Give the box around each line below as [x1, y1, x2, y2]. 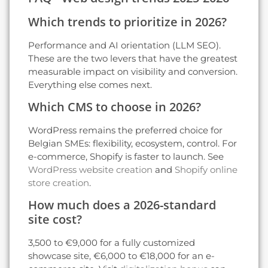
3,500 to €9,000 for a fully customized [28, 237, 195, 249]
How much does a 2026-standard [28, 197, 216, 214]
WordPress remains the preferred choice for [28, 124, 223, 136]
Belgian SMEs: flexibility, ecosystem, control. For [28, 137, 237, 149]
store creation [28, 176, 89, 188]
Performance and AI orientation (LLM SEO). [28, 39, 221, 51]
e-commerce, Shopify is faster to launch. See [28, 150, 224, 162]
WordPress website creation [28, 163, 153, 175]
